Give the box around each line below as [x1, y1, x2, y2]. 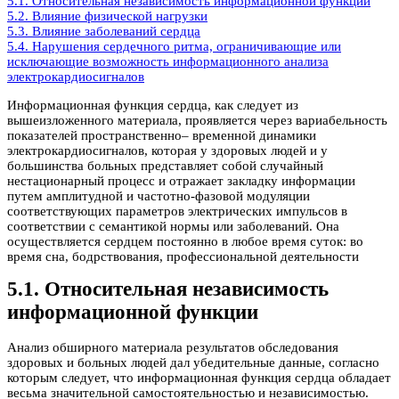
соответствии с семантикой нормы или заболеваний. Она [7, 218, 339, 233]
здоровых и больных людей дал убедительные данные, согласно [7, 355, 379, 370]
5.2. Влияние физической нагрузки [7, 8, 208, 23]
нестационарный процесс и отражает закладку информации [7, 173, 355, 188]
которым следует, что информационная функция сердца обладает [7, 370, 391, 386]
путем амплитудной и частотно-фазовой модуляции [7, 188, 310, 203]
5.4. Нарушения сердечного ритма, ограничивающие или [7, 38, 341, 53]
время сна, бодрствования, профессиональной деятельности [7, 248, 359, 264]
